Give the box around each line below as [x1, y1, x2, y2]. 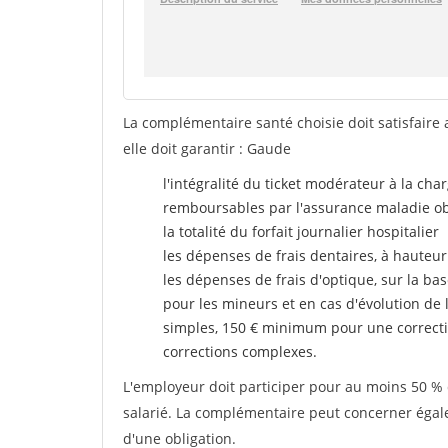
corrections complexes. [163, 342, 317, 361]
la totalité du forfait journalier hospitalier [163, 222, 439, 241]
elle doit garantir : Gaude [123, 139, 291, 158]
